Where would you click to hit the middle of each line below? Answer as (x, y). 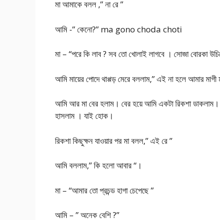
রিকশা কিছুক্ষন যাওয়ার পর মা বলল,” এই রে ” (114, 140)
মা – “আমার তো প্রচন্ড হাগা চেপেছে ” (104, 190)
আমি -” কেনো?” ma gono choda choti (119, 29)
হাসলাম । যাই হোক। (84, 116)
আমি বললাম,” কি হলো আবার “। (98, 165)
